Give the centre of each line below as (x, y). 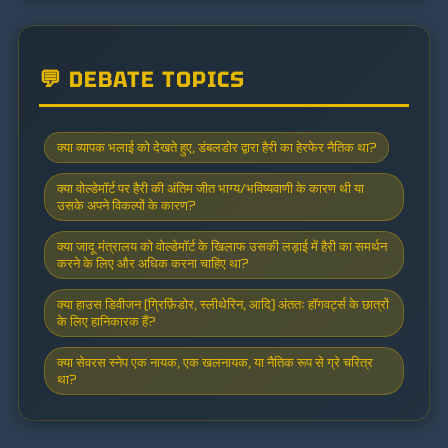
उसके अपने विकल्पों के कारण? (126, 205)
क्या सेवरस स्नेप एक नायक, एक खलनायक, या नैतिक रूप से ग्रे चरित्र (215, 362)
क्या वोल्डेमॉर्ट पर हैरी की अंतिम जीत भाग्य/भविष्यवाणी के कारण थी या (210, 188)
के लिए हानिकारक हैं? (106, 321)
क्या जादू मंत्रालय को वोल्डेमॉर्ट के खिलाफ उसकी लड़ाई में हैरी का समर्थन (222, 246)
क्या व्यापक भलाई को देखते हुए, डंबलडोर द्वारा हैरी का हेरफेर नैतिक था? (216, 147)
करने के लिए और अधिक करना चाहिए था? (152, 263)
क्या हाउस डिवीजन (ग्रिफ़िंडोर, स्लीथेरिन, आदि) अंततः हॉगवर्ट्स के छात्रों (223, 304)
